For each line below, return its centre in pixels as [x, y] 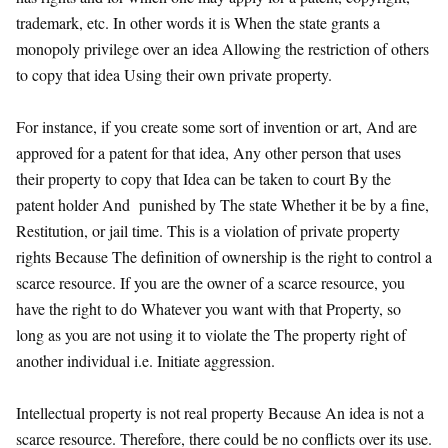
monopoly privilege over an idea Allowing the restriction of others [222, 48]
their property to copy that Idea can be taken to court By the [203, 178]
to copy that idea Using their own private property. [176, 74]
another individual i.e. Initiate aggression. [148, 360]
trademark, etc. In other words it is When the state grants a [198, 22]
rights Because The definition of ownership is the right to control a [224, 256]
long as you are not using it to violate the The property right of [211, 334]
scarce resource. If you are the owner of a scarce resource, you [210, 282]
